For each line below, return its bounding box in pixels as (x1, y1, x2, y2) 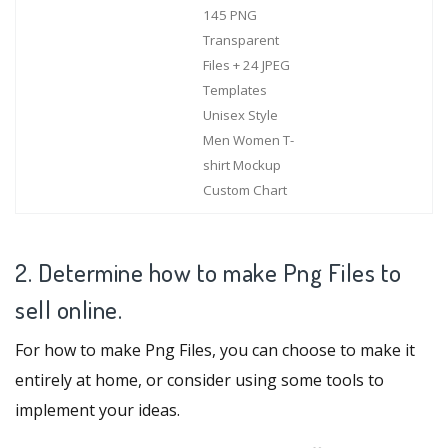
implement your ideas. (15, 398, 180, 421)
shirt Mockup (202, 156, 281, 175)
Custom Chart (202, 181, 287, 200)
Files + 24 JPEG (202, 56, 290, 75)
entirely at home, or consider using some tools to (15, 368, 384, 391)
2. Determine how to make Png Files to (15, 256, 402, 288)
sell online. (15, 293, 122, 325)
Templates (202, 81, 267, 100)
